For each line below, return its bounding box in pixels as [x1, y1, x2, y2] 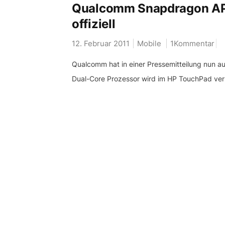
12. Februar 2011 [72, 39, 130, 48]
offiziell [72, 17, 116, 31]
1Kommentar [170, 39, 214, 48]
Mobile [137, 39, 161, 48]
